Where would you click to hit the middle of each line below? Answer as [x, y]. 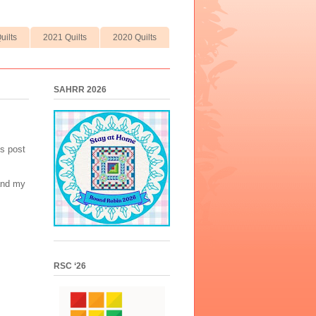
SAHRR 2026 [80, 90]
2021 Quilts [65, 37]
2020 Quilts [135, 37]
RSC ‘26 [70, 266]
